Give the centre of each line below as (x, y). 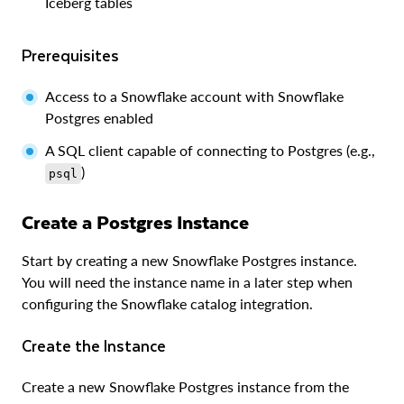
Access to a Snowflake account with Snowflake (194, 96)
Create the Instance (99, 345)
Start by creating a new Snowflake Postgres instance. (189, 260)
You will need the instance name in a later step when (187, 281)
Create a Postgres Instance (141, 221)
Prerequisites (75, 55)
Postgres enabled (99, 118)
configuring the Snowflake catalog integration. (167, 303)
